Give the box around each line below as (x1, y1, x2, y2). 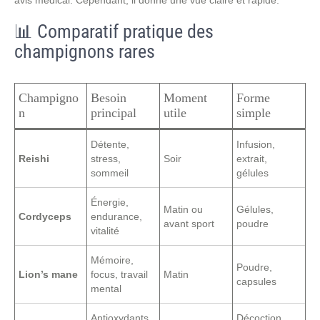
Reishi (19, 153, 49, 164)
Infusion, (236, 139, 275, 150)
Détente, (91, 139, 129, 150)
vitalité (91, 225, 119, 236)
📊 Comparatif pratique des (14, 21, 214, 42)
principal (91, 106, 136, 120)
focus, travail (91, 269, 148, 280)
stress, (91, 153, 121, 164)
